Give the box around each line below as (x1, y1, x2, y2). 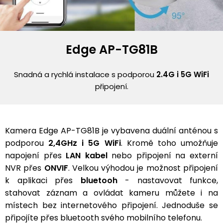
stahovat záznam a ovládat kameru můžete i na (5, 187, 218, 199)
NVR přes (5, 162, 44, 174)
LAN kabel (66, 149, 108, 161)
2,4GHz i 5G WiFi (48, 137, 121, 149)
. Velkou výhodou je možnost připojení (68, 162, 219, 174)
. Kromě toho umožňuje (120, 137, 219, 149)
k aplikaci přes (5, 174, 81, 186)
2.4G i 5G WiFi (156, 69, 209, 80)
